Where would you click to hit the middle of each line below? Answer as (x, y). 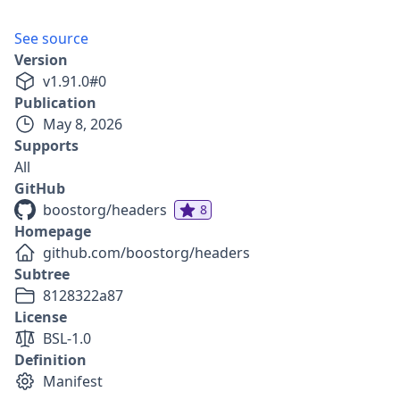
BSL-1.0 (67, 338)
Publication (55, 103)
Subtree (42, 274)
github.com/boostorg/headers (146, 253)
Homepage (53, 231)
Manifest (73, 381)
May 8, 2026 (83, 124)
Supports (46, 146)
